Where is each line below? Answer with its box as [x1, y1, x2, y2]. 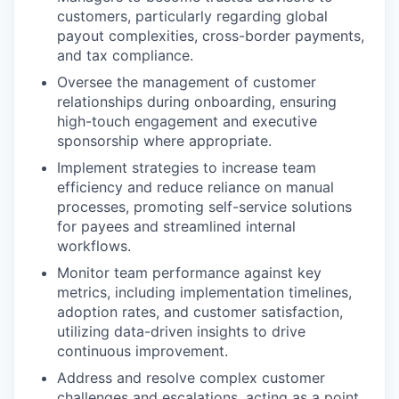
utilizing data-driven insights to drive [57, 322, 305, 340]
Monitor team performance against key [57, 263, 322, 281]
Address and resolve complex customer [57, 368, 325, 387]
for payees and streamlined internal [57, 216, 296, 235]
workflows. [57, 236, 131, 255]
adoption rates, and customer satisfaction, [57, 302, 343, 321]
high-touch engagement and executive [57, 111, 317, 130]
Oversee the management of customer [57, 72, 316, 91]
